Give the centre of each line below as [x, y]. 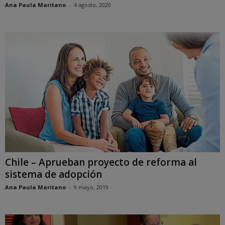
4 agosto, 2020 [92, 5]
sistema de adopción [53, 174]
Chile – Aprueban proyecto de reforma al [101, 162]
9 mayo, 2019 [91, 187]
